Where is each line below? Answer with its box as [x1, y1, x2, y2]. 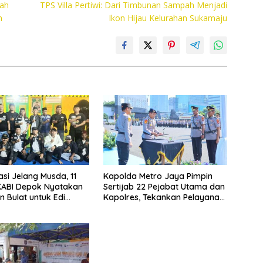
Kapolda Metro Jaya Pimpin [103, 171, 213, 182]
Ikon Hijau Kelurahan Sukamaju [109, 12, 228, 24]
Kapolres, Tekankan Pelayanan [103, 192, 224, 203]
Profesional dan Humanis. [103, 203, 203, 214]
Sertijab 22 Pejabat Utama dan [103, 181, 225, 193]
